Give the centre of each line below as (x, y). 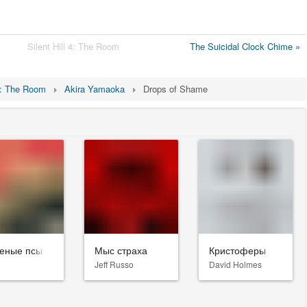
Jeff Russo (114, 264)
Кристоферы (237, 250)
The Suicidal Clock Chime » (245, 46)
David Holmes (235, 264)
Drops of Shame (175, 89)
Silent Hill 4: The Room (73, 46)
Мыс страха (121, 250)
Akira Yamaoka (95, 89)
